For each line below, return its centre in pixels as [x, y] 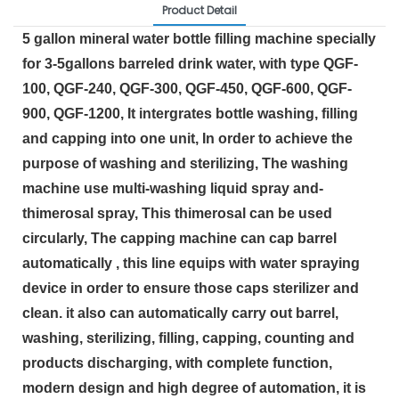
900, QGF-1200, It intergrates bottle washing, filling [190, 113]
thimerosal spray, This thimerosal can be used [177, 213]
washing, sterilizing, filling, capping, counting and [188, 338]
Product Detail [199, 10]
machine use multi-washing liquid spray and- [173, 188]
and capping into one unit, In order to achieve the [187, 138]
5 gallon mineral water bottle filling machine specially [199, 38]
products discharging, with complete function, [177, 362]
